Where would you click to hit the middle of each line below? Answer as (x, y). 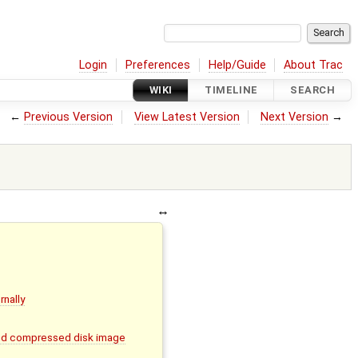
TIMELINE (231, 90)
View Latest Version (187, 117)
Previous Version (69, 117)
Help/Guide (237, 65)
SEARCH (312, 90)
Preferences (158, 65)
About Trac (314, 65)
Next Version (295, 117)
